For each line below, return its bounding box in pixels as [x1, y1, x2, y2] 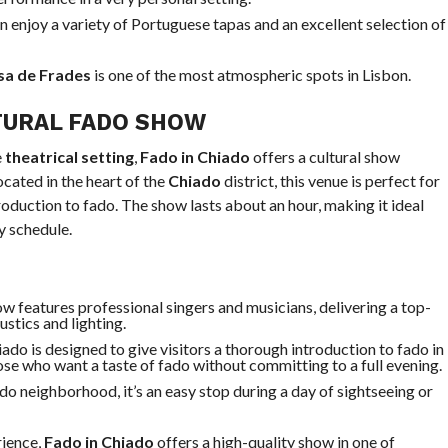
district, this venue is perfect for [220, 171, 440, 190]
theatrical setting [4, 147, 134, 166]
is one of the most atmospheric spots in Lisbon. [90, 65, 411, 84]
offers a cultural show [249, 147, 400, 166]
